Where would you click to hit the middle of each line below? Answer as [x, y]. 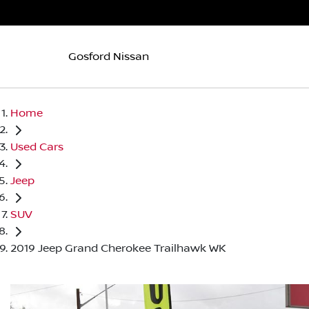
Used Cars [37, 147]
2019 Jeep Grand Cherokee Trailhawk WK [118, 248]
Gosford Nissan [109, 56]
